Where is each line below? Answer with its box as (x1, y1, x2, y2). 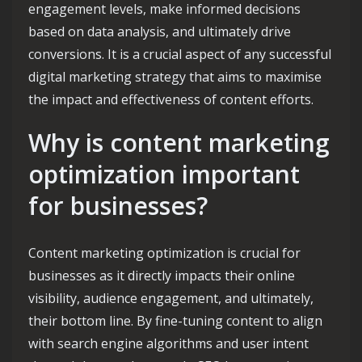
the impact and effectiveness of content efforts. (28, 90, 314, 108)
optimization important (28, 158, 300, 191)
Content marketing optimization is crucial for (28, 244, 301, 262)
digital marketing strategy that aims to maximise (28, 68, 322, 86)
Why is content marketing (28, 126, 330, 159)
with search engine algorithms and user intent (28, 335, 309, 352)
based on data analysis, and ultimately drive (28, 23, 291, 40)
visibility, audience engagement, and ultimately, (28, 289, 314, 307)
